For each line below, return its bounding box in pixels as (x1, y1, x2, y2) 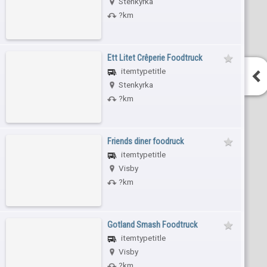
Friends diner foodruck (107, 135, 184, 147)
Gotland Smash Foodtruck (107, 219, 197, 230)
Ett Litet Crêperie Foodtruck (107, 52, 202, 63)
